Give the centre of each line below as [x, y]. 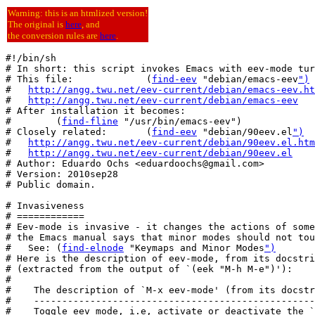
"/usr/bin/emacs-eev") [180, 121]
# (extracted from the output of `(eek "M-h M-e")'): [149, 269]
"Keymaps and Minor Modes [194, 248]
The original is [37, 24]
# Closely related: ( [79, 132]
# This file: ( [79, 79]
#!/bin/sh [31, 58]
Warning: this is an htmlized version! [78, 13]
